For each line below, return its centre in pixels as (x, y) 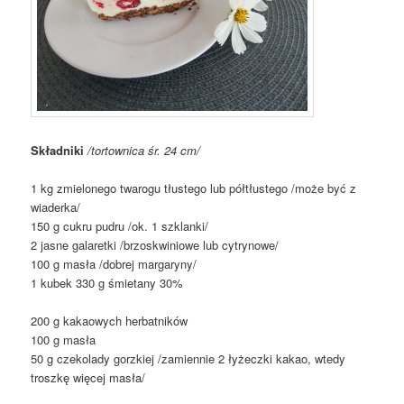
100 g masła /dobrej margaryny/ (114, 264)
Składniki (60, 151)
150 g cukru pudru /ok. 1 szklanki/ (120, 226)
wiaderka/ (56, 207)
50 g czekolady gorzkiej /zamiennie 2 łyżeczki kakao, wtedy (188, 359)
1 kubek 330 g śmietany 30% (107, 283)
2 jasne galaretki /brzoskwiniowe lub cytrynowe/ (155, 245)
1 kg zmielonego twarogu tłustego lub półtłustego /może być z (194, 188)
